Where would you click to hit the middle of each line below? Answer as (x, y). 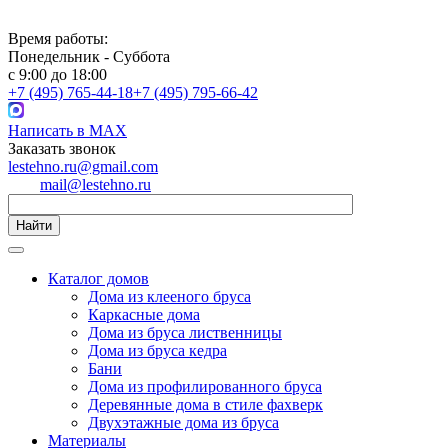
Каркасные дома (144, 314)
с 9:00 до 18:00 (57, 74)
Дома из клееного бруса (169, 296)
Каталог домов (98, 278)
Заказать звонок (62, 148)
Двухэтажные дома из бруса (183, 422)
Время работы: (58, 38)
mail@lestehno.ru (95, 184)
